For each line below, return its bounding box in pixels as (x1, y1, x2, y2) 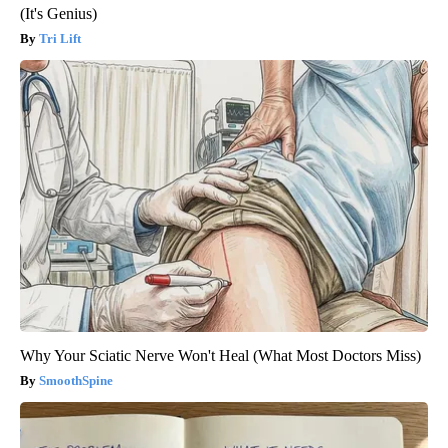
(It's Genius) (20, 4, 97, 22)
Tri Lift (39, 30, 81, 46)
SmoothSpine (39, 372, 113, 388)
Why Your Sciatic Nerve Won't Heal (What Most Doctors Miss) (20, 346, 421, 364)
